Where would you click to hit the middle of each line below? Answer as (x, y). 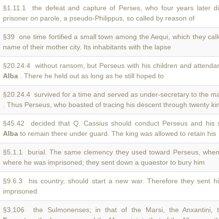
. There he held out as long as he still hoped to (91, 76)
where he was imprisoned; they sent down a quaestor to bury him (104, 162)
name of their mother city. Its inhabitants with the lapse (87, 47)
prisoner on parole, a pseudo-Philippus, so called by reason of (99, 18)
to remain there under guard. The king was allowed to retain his (117, 133)
